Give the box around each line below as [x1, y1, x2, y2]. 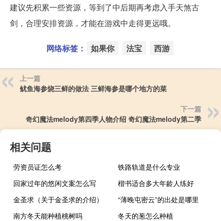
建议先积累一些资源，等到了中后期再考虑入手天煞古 [10, 1, 199, 13]
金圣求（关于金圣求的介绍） [13, 194, 103, 204]
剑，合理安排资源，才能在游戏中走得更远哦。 [10, 17, 176, 29]
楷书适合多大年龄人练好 [118, 178, 194, 188]
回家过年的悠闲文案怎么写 [13, 178, 96, 188]
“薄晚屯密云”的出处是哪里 [118, 194, 199, 204]
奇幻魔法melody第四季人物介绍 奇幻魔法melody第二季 [26, 113, 201, 124]
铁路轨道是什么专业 [118, 161, 181, 172]
